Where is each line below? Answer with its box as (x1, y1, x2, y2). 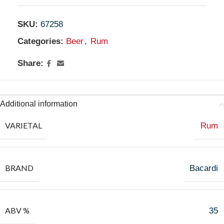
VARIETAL (5, 120, 42, 130)
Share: (17, 58, 43, 68)
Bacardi (189, 163, 218, 173)
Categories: (17, 36, 63, 46)
